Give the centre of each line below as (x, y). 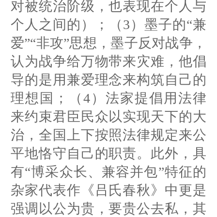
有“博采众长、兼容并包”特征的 (108, 171)
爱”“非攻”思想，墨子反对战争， (108, 43)
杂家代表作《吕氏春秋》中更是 (108, 190)
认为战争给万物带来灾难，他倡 (108, 61)
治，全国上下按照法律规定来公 (108, 135)
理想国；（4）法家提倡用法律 (108, 98)
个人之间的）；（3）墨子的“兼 (108, 24)
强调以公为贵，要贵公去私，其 (108, 208)
